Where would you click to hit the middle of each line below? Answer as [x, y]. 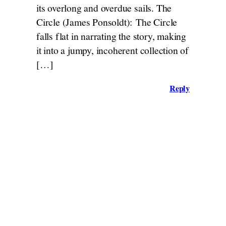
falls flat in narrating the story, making [111, 36]
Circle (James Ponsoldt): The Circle [107, 22]
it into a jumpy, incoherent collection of [112, 50]
